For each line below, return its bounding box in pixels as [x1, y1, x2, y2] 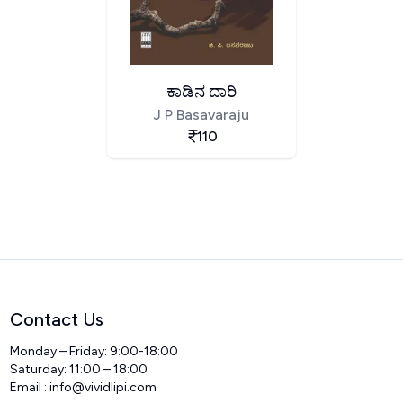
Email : [10, 379, 50, 395]
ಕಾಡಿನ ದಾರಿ [166, 81, 237, 102]
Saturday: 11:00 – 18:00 [10, 361, 148, 377]
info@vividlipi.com [49, 379, 157, 395]
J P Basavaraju [153, 105, 250, 123]
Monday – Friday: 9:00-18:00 [10, 343, 179, 359]
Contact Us [10, 308, 104, 330]
